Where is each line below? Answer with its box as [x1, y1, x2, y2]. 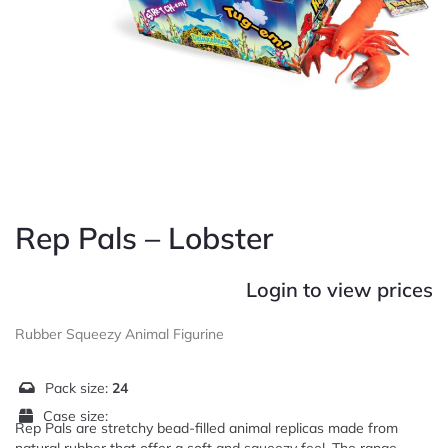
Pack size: [45, 379, 112, 397]
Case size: [43, 407, 108, 425]
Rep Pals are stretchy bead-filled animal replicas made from [15, 419, 398, 437]
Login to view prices [246, 277, 433, 302]
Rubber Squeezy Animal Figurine [15, 325, 224, 343]
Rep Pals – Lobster [15, 219, 273, 257]
